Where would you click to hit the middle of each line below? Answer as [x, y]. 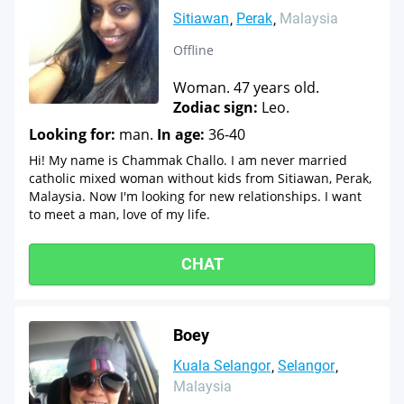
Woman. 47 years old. [246, 87]
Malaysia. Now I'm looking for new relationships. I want [195, 196]
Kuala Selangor [222, 366]
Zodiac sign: [216, 107]
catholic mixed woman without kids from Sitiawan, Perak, [200, 178]
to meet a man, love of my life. [119, 214]
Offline [193, 50]
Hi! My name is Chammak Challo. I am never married [188, 160]
